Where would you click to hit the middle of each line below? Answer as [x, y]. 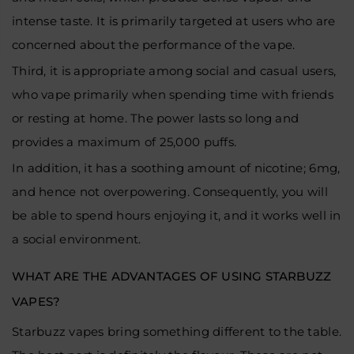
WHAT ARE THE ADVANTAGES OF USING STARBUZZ [172, 276]
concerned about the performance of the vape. [155, 45]
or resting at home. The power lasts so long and [156, 118]
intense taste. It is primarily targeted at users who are [174, 21]
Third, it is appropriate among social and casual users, [174, 71]
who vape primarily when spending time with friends [173, 94]
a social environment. [77, 239]
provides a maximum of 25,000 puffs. [126, 142]
